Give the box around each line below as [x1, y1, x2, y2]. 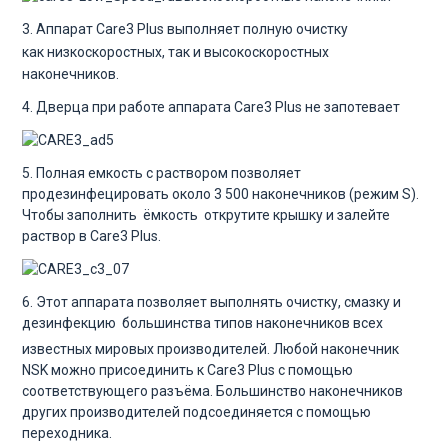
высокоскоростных [204, 43, 329, 60]
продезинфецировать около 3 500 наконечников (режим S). [22, 185, 419, 202]
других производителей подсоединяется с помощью [22, 403, 371, 420]
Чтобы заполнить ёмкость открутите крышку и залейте [22, 206, 390, 223]
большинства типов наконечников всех [119, 314, 383, 331]
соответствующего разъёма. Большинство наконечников [22, 382, 403, 399]
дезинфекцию [22, 314, 116, 331]
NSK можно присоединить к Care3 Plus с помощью [22, 361, 353, 378]
